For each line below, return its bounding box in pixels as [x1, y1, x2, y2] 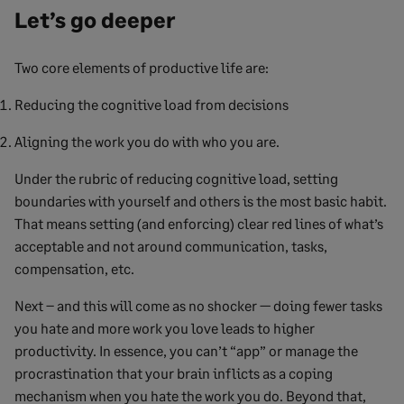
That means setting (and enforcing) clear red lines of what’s [14, 214, 383, 232]
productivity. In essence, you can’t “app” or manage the [14, 341, 358, 359]
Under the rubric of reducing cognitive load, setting [14, 169, 338, 187]
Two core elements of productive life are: [14, 58, 269, 76]
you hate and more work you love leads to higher [14, 318, 315, 336]
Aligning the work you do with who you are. [14, 132, 280, 150]
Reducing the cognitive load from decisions [14, 95, 289, 113]
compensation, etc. [14, 259, 134, 277]
